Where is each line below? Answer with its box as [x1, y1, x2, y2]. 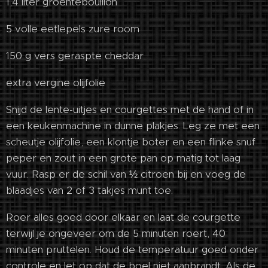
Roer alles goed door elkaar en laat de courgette [6, 211, 240, 224]
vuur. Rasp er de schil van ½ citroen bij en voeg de [6, 167, 246, 181]
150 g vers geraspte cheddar [6, 49, 144, 63]
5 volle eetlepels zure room [6, 22, 139, 36]
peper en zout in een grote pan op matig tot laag [6, 151, 240, 165]
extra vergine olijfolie [6, 76, 105, 90]
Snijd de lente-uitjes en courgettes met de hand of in [6, 103, 254, 117]
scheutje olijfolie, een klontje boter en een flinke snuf [6, 135, 255, 149]
